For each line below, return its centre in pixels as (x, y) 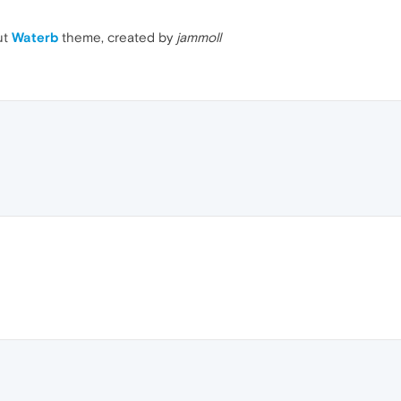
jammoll (199, 37)
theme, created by (117, 37)
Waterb (35, 37)
